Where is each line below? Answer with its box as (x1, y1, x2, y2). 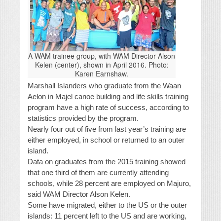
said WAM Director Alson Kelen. (28, 190, 130, 199)
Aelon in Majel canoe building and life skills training (28, 92, 188, 101)
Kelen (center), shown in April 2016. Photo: (35, 60, 169, 70)
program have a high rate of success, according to (28, 103, 189, 112)
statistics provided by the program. (28, 114, 139, 123)
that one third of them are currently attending (28, 168, 169, 177)
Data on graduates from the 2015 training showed (28, 157, 185, 166)
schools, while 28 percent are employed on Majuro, (28, 179, 191, 188)
